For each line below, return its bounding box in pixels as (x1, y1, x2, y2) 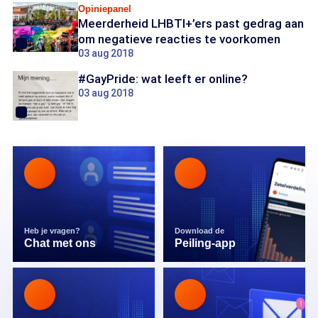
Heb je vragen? (24, 226, 82, 235)
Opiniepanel (78, 4, 131, 14)
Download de (175, 226, 226, 235)
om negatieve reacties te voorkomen (78, 32, 280, 46)
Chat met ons (24, 237, 96, 249)
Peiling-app (175, 237, 236, 249)
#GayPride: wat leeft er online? (78, 72, 248, 86)
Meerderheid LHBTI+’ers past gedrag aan (78, 16, 304, 31)
